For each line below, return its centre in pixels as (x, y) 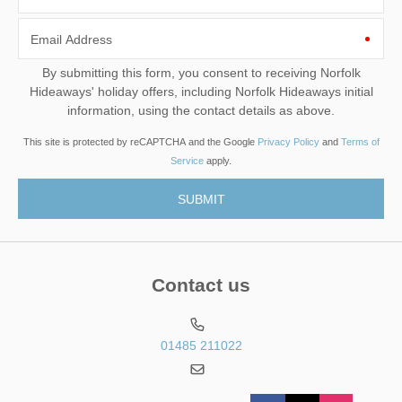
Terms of (360, 141)
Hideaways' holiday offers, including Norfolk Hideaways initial (63, 91)
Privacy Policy (288, 141)
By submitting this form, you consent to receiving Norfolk (181, 72)
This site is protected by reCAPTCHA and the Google (140, 141)
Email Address (71, 39)
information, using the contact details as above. (201, 110)
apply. (218, 160)
